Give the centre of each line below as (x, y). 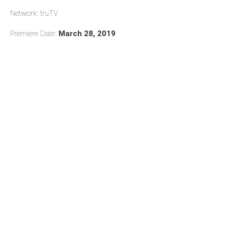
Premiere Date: (34, 33)
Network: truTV (34, 13)
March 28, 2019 (87, 33)
